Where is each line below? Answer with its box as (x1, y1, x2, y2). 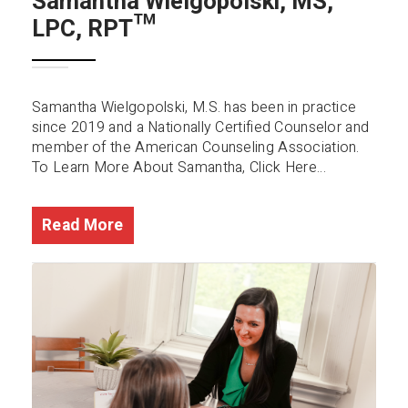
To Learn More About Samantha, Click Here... (32, 156, 326, 178)
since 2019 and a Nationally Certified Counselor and (32, 116, 370, 138)
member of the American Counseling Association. (32, 136, 360, 158)
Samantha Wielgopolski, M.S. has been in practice (32, 96, 357, 118)
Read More (42, 213, 124, 237)
